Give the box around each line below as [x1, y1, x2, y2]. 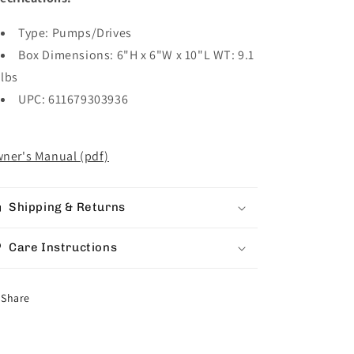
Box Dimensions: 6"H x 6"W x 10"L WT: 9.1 [18, 47, 255, 63]
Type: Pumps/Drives [18, 24, 132, 41]
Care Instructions [9, 240, 118, 254]
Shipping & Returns [9, 200, 126, 214]
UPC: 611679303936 [18, 91, 129, 107]
